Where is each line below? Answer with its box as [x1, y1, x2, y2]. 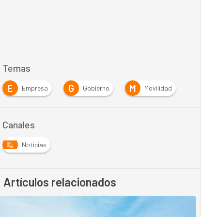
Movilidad [144, 84, 172, 92]
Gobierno [82, 84, 109, 92]
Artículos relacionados [3, 175, 117, 189]
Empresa [21, 84, 48, 92]
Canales [2, 119, 35, 130]
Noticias [21, 140, 46, 149]
